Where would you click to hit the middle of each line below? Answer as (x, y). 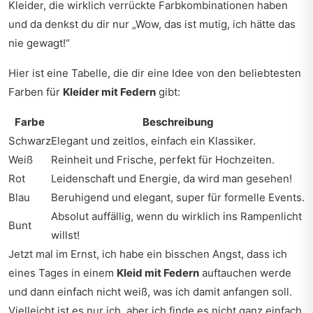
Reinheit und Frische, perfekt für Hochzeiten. (163, 160)
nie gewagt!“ (39, 43)
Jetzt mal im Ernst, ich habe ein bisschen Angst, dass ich (148, 254)
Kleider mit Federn (109, 92)
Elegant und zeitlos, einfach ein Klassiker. (153, 141)
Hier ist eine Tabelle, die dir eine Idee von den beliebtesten (155, 73)
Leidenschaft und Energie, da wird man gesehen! (172, 179)
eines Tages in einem (63, 273)
